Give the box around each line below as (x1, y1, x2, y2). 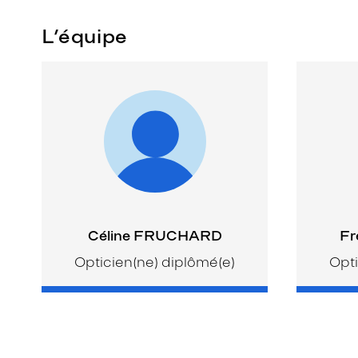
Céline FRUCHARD (87, 227, 222, 244)
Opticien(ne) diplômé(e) (74, 253, 235, 270)
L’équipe (42, 24, 128, 48)
